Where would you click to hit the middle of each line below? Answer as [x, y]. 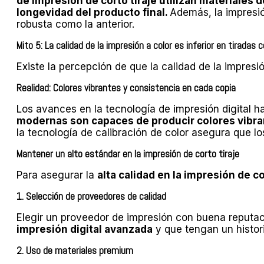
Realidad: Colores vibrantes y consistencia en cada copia [126, 88]
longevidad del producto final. [93, 13]
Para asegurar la [57, 175]
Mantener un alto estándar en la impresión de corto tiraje [128, 154]
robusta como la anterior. [75, 24]
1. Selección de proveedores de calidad [91, 197]
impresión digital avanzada [85, 230]
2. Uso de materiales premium [75, 251]
